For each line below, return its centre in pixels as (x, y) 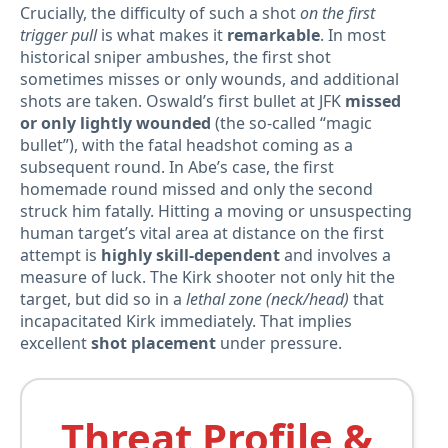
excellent (55, 343)
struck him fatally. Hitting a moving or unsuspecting (216, 211)
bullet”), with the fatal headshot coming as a (186, 145)
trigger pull (58, 35)
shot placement (153, 343)
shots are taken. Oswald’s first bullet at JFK (182, 101)
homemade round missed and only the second (196, 189)
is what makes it (162, 35)
